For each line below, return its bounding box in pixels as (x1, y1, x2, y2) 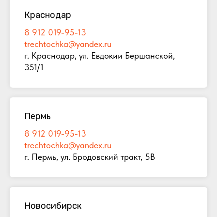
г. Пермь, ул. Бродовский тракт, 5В (24, 152, 155, 162)
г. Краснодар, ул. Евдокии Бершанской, (24, 50, 175, 61)
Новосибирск (24, 201, 81, 212)
